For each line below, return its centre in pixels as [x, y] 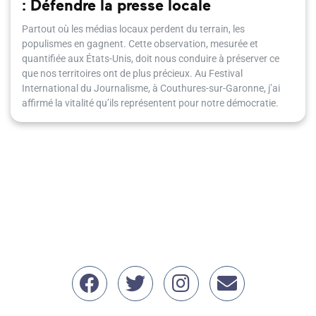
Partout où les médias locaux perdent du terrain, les [133, 29]
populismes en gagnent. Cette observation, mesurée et [140, 44]
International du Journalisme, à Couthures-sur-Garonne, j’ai [151, 89]
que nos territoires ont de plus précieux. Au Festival [132, 74]
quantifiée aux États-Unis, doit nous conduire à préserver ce [151, 59]
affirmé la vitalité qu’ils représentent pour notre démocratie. [150, 103]
